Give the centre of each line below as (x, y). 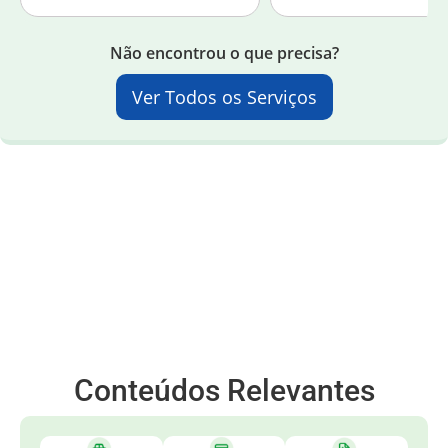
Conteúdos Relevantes (224, 391)
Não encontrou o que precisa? (224, 53)
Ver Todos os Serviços (224, 97)
